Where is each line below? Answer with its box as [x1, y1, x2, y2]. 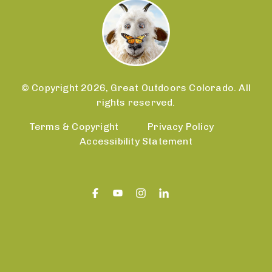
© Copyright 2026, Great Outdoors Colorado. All [21, 81, 251, 93]
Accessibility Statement [80, 135, 192, 147]
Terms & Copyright [29, 120, 119, 132]
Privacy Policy [148, 120, 214, 132]
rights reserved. [97, 96, 175, 108]
